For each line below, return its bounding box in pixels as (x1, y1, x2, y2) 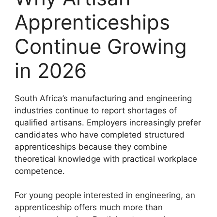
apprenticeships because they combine (15, 141, 167, 152)
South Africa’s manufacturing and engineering (15, 93, 192, 103)
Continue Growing (15, 33, 187, 59)
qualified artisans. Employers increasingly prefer (15, 117, 201, 127)
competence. (15, 166, 65, 176)
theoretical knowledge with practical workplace (15, 154, 197, 164)
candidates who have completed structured (15, 129, 185, 139)
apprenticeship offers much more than (15, 202, 163, 213)
